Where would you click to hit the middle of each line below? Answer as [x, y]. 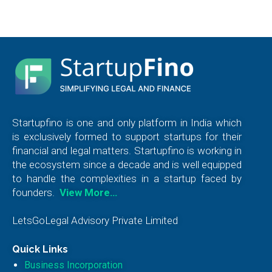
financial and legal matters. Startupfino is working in [127, 151]
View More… [88, 193]
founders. [35, 193]
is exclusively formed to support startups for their [127, 137]
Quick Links [40, 250]
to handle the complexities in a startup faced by [127, 179]
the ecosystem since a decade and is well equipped [127, 165]
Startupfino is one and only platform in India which [127, 123]
